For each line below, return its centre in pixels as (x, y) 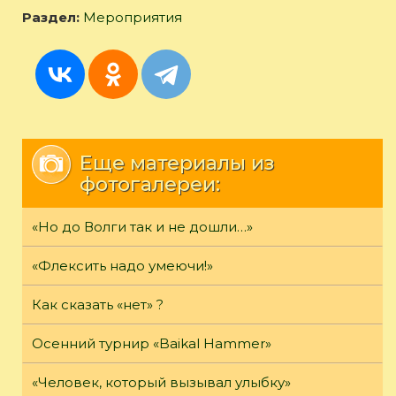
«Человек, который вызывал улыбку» (161, 383)
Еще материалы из (177, 163)
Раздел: (53, 18)
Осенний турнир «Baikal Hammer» (152, 344)
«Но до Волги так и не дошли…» (142, 227)
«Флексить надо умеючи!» (122, 266)
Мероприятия (133, 18)
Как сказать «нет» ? (98, 305)
